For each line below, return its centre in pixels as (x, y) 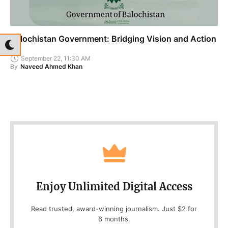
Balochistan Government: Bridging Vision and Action (113, 38)
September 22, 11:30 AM (56, 59)
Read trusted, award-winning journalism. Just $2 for (114, 208)
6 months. (114, 219)
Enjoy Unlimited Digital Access (114, 186)
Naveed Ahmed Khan (51, 66)
